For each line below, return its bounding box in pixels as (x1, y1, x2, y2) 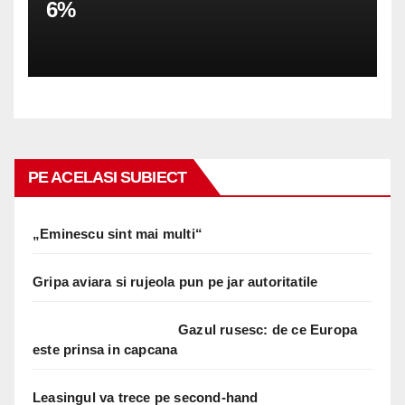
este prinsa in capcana (33, 341, 178, 357)
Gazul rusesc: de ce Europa (178, 321, 358, 337)
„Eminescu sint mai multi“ (33, 225, 202, 241)
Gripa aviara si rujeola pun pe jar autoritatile (33, 273, 318, 289)
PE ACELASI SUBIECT (28, 167, 186, 186)
